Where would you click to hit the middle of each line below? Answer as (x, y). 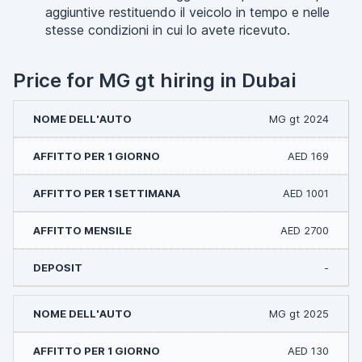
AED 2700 (305, 230)
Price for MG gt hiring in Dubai (154, 80)
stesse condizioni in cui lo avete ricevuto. (168, 30)
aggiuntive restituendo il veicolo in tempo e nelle (187, 12)
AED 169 (308, 156)
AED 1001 (306, 193)
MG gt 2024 (299, 119)
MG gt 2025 (299, 314)
